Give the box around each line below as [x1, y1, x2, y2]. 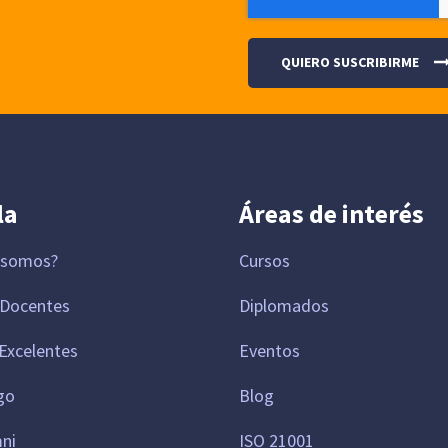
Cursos [238, 249, 290, 273]
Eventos [238, 339, 300, 363]
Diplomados [238, 294, 329, 318]
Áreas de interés [238, 197, 424, 231]
